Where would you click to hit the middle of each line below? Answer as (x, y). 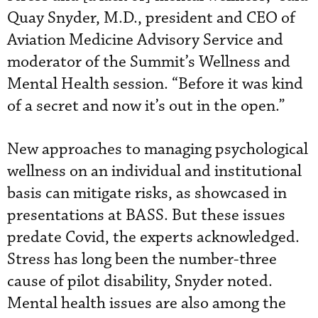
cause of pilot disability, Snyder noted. (140, 281)
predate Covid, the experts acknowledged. (153, 237)
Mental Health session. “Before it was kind (155, 84)
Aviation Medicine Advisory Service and (145, 40)
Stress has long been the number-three (142, 259)
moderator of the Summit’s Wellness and (149, 62)
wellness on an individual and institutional (154, 171)
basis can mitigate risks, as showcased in (147, 193)
